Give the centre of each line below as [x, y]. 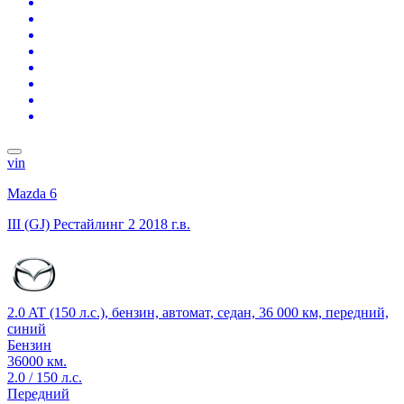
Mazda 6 [32, 193]
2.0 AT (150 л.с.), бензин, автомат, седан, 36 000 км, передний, [198, 312]
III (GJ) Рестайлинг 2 [71, 224]
